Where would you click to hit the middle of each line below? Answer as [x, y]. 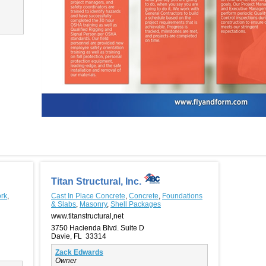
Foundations [182, 196]
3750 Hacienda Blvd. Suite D [98, 228]
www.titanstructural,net [87, 216]
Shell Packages [136, 204]
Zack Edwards [79, 252]
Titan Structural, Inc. [97, 181]
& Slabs [64, 204]
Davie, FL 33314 [79, 236]
